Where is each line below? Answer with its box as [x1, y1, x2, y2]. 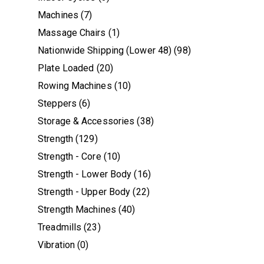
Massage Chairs [38, 27, 106, 39]
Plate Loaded [38, 62, 94, 74]
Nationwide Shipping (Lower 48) [38, 45, 172, 57]
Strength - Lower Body [38, 169, 132, 180]
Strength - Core [38, 151, 101, 163]
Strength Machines [38, 204, 116, 216]
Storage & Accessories [38, 115, 135, 127]
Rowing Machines [38, 80, 112, 92]
